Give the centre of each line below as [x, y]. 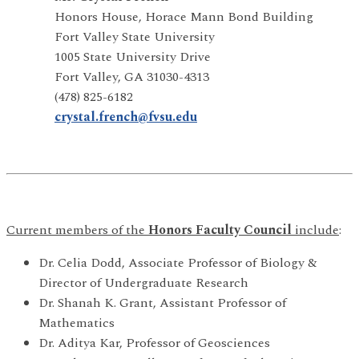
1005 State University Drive [109, 57]
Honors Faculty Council [220, 230]
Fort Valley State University [111, 37]
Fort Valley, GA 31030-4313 [108, 77]
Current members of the [77, 230]
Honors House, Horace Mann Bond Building [160, 17]
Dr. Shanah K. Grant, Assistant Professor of [162, 303]
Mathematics [77, 323]
